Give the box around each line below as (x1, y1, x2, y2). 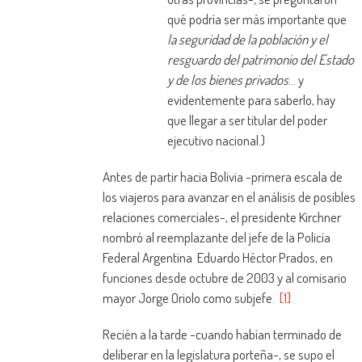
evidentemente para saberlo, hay (166, 91, 335, 109)
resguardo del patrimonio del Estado (166, 51, 354, 69)
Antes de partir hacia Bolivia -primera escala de (102, 168, 343, 186)
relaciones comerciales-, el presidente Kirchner (102, 208, 341, 226)
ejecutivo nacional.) (166, 132, 265, 149)
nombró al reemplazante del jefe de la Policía (102, 229, 330, 246)
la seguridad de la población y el (166, 31, 328, 48)
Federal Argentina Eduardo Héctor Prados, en (102, 249, 333, 267)
